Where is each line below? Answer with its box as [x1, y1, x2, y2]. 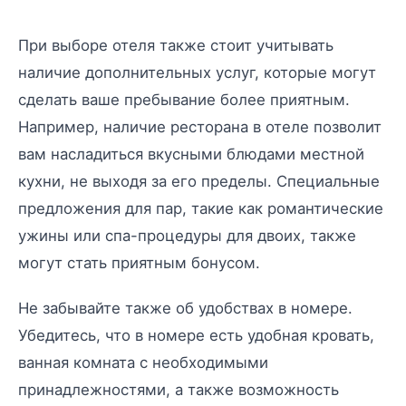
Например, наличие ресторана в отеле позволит [18, 117, 382, 136]
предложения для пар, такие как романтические [18, 198, 383, 217]
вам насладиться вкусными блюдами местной [18, 144, 364, 163]
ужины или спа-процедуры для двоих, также [18, 226, 356, 245]
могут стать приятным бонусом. [18, 253, 260, 272]
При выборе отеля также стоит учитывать [18, 35, 333, 54]
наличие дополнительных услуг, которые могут [18, 63, 376, 82]
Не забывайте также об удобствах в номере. [18, 298, 353, 317]
